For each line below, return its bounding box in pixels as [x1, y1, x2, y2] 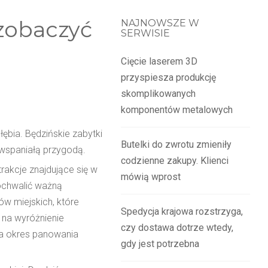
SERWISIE [121, 28, 170, 39]
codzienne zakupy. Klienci [121, 155, 229, 166]
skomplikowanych [121, 88, 196, 99]
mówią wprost [121, 171, 181, 182]
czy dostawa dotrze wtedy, [121, 222, 234, 233]
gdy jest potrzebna [121, 238, 200, 249]
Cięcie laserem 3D [121, 56, 198, 67]
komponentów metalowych [121, 104, 233, 115]
